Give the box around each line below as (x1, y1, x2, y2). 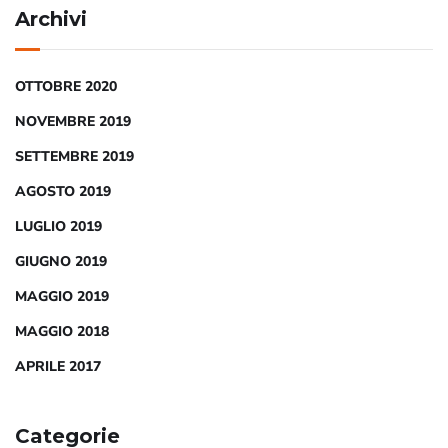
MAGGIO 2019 (15, 286, 109, 306)
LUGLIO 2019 (15, 216, 102, 236)
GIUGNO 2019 (15, 251, 107, 271)
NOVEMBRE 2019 (15, 111, 131, 131)
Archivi (15, 6, 87, 31)
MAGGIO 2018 (15, 321, 109, 341)
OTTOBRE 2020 (15, 76, 117, 96)
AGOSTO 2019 (15, 181, 111, 201)
